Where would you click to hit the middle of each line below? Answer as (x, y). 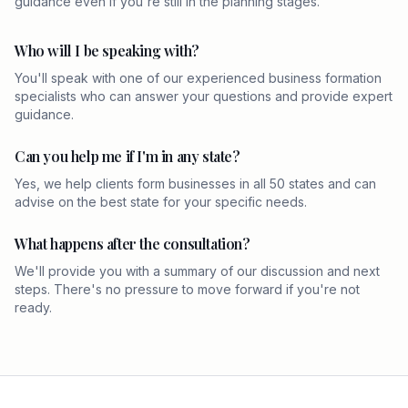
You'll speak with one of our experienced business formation (198, 78)
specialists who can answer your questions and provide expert (204, 96)
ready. (33, 307)
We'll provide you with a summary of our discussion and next (197, 271)
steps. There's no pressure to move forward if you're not (187, 289)
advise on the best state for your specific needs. (161, 202)
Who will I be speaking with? (107, 51)
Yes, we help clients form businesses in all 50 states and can (195, 184)
